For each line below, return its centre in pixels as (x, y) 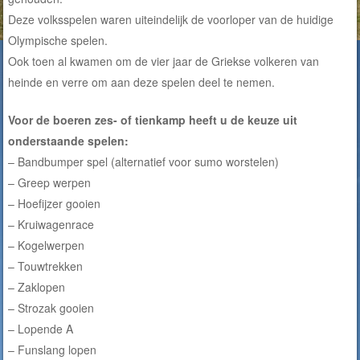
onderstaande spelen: (69, 141)
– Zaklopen (37, 287)
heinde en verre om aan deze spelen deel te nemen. (142, 82)
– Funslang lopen (53, 350)
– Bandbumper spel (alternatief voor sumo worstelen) (144, 162)
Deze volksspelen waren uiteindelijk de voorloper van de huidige (171, 20)
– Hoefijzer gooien (55, 204)
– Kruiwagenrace (51, 225)
